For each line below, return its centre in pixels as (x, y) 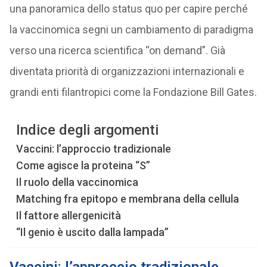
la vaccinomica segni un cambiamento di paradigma (131, 30)
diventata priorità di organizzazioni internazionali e (127, 71)
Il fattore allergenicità (68, 215)
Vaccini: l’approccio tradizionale (93, 149)
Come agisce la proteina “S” (83, 165)
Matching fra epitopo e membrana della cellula (127, 199)
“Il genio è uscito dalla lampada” (92, 232)
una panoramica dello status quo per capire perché (128, 9)
